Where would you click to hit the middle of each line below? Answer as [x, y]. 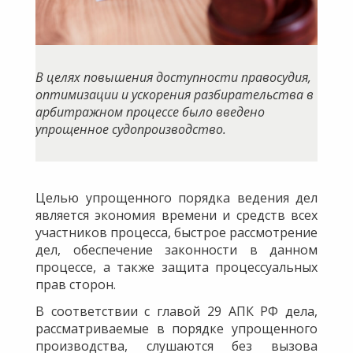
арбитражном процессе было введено [150, 111]
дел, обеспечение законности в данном [176, 249]
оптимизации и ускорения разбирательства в [175, 94]
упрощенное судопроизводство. [131, 129]
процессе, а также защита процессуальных [176, 267]
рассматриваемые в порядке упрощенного [176, 328]
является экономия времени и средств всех [176, 215]
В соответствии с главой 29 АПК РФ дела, [176, 311]
